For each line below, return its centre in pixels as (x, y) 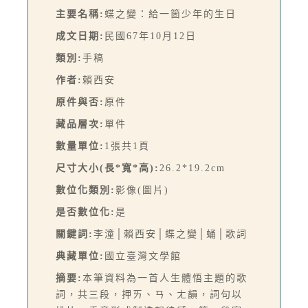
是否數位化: (86, 212)
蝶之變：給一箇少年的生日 (170, 14)
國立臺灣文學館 (143, 256)
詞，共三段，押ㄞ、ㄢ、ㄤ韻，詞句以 (149, 294)
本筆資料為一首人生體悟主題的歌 (165, 278)
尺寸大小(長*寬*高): (108, 168)
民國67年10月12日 (151, 36)
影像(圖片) (142, 190)
